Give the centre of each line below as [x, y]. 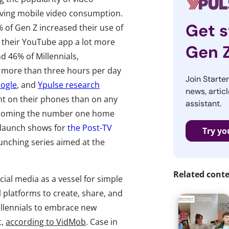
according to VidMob [46, 222]
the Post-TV [90, 128]
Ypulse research [69, 85]
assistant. [203, 104]
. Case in [102, 222]
